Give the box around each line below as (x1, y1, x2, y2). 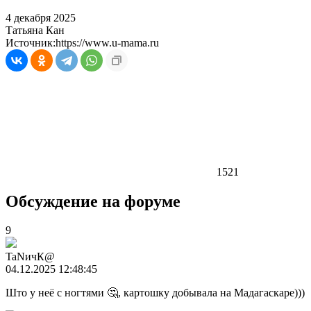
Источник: (6, 36, 56, 49)
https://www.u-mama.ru (56, 36, 159, 49)
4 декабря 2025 (6, 11, 76, 24)
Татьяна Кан (6, 24, 65, 36)
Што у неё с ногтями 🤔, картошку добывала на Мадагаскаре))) (6, 287, 305, 299)
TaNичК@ (6, 251, 55, 263)
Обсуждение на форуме (6, 192, 180, 210)
